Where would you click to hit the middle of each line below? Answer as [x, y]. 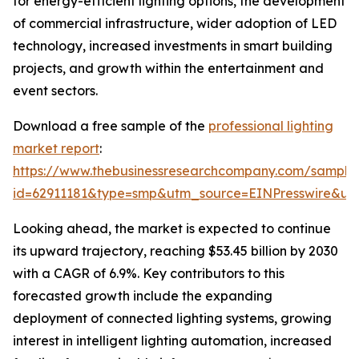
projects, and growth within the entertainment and [168, 69]
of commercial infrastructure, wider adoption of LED [175, 24]
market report [56, 149]
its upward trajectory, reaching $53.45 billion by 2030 [175, 251]
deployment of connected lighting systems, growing [172, 319]
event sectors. [55, 91]
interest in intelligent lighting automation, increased [172, 341]
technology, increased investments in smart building [173, 46]
